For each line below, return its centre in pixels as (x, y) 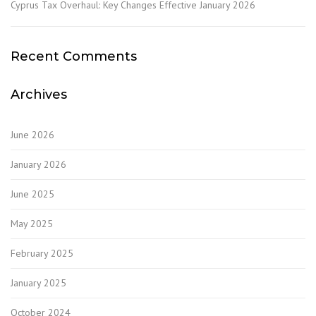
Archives (39, 94)
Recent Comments (74, 56)
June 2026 (32, 134)
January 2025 (38, 282)
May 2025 (32, 223)
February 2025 (42, 253)
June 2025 (32, 194)
